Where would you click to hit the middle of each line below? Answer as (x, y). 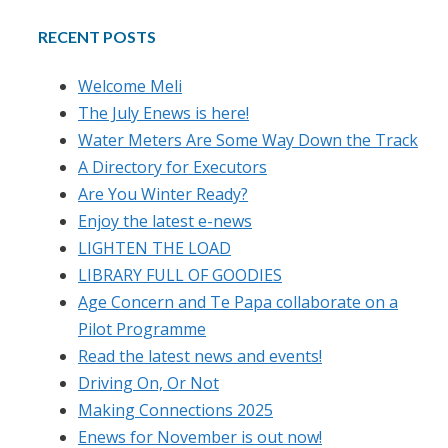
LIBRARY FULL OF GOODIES (180, 274)
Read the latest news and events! (200, 355)
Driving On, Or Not (148, 382)
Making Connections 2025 (175, 409)
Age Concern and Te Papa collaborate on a (238, 301)
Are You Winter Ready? (163, 193)
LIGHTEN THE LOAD (154, 247)
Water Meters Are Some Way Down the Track (248, 139)
